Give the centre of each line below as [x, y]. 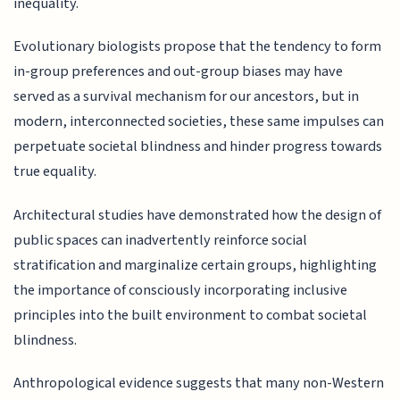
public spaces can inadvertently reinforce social [161, 240]
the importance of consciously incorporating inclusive [181, 290]
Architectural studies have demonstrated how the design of [198, 215]
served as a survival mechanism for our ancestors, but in [187, 97]
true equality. [55, 172]
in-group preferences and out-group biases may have [179, 72]
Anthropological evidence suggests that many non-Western [199, 383]
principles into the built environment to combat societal [191, 315]
